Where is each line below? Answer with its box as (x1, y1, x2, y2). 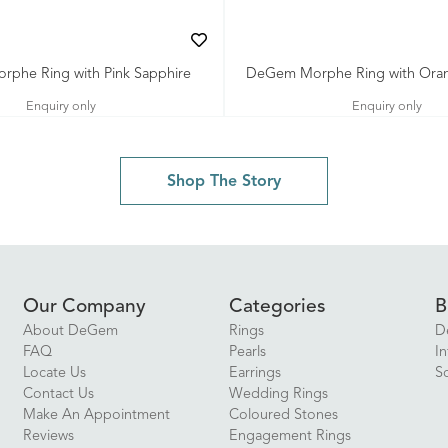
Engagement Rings (228, 429, 351, 444)
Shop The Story (167, 174, 281, 190)
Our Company (22, 297, 146, 317)
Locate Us (22, 366, 86, 381)
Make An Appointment (22, 408, 170, 423)
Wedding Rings (228, 387, 328, 402)
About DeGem (22, 324, 118, 339)
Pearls (228, 345, 266, 360)
